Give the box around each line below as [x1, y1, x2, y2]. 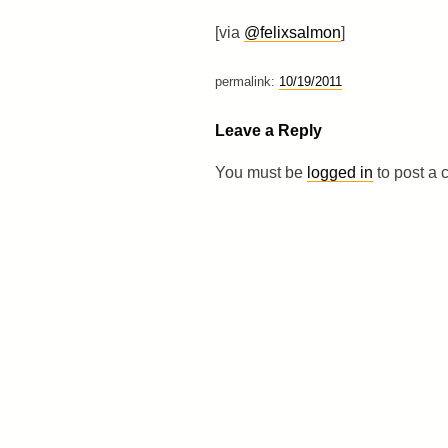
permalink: [214, 73, 279, 89]
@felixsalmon [243, 23, 341, 41]
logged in [306, 163, 373, 181]
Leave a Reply [214, 121, 322, 139]
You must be [214, 163, 307, 181]
